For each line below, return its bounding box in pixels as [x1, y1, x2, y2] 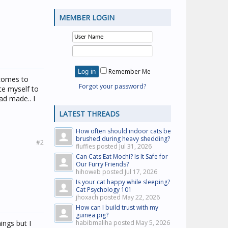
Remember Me [106, 67, 151, 76]
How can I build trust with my [76, 203, 158, 212]
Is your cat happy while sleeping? [76, 178, 170, 186]
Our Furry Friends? [76, 160, 129, 168]
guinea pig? [76, 211, 108, 219]
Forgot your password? [79, 82, 146, 91]
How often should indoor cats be [76, 127, 171, 135]
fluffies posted [76, 142, 119, 151]
